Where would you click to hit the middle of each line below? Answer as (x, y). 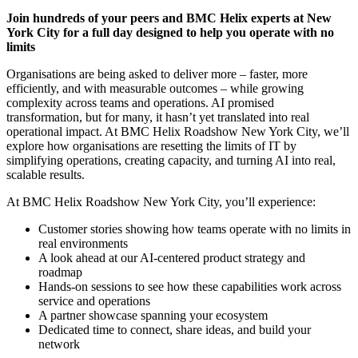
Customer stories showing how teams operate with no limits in (195, 229)
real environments (83, 244)
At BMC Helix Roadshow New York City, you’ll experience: (161, 202)
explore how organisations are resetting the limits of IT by (151, 146)
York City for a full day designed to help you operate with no (170, 33)
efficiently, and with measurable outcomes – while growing (155, 89)
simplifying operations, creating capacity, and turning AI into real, (171, 161)
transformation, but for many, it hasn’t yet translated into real (158, 117)
